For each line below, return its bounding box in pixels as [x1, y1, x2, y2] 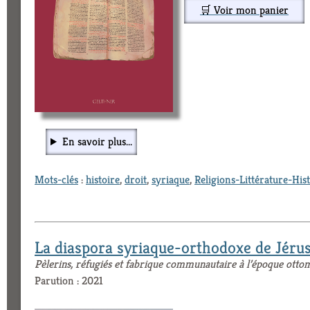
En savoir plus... [62, 134, 132, 149]
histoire [86, 172, 120, 188]
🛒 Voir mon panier [200, 3, 289, 18]
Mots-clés [35, 172, 78, 188]
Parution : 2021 [35, 273, 103, 289]
